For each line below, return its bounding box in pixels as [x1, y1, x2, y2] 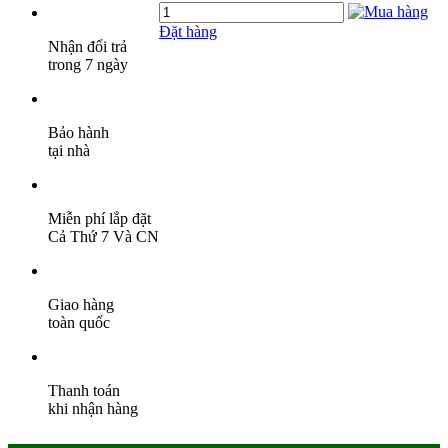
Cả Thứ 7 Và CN [48, 227, 159, 245]
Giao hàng [48, 295, 114, 313]
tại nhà [48, 141, 90, 159]
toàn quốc [48, 313, 110, 331]
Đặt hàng [159, 22, 217, 40]
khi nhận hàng [48, 399, 138, 417]
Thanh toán [48, 381, 120, 399]
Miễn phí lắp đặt [48, 209, 151, 227]
